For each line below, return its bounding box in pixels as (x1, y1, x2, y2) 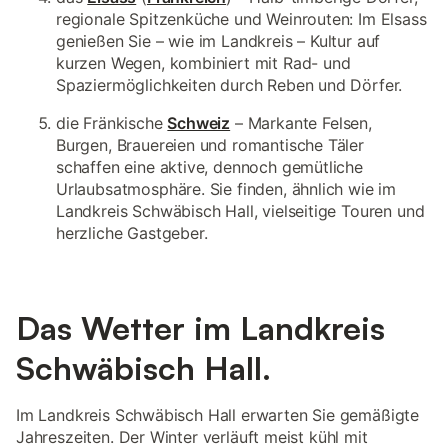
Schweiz (167, 113, 231, 133)
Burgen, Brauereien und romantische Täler (56, 135, 364, 155)
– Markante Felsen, (230, 113, 372, 133)
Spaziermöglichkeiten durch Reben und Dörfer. (56, 75, 403, 95)
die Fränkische (56, 113, 168, 133)
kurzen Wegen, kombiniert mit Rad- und (56, 53, 351, 73)
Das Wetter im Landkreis (16, 308, 385, 348)
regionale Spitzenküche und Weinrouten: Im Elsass (56, 9, 427, 29)
